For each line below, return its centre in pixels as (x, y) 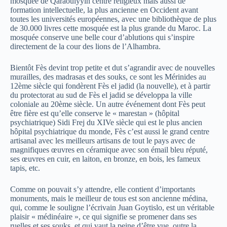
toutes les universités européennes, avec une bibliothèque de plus (113, 19)
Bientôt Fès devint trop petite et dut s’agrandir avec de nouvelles (112, 68)
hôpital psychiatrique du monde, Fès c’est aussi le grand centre (110, 131)
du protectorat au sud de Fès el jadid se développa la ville (101, 95)
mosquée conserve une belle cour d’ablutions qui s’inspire (102, 37)
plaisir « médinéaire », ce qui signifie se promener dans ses (103, 217)
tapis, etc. (25, 168)
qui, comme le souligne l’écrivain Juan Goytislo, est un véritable (112, 207)
